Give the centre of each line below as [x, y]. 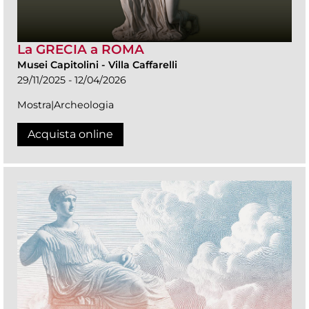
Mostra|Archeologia [66, 105]
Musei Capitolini [59, 65]
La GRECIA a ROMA [81, 50]
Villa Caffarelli [143, 65]
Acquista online [70, 134]
